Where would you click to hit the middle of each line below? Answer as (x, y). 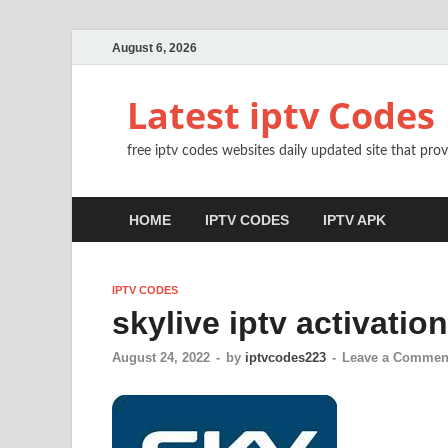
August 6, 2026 (154, 47)
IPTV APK (354, 219)
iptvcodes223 (285, 358)
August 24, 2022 (161, 358)
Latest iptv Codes (281, 115)
